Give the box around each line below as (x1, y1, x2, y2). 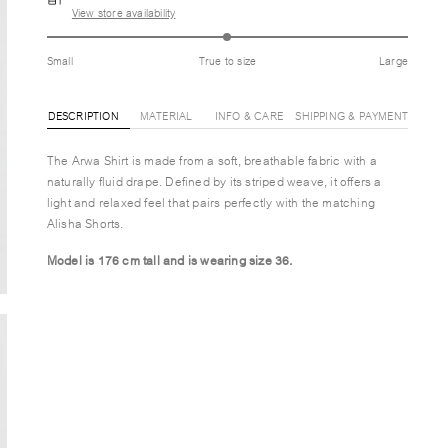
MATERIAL (139, 106, 193, 124)
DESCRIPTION (47, 106, 119, 124)
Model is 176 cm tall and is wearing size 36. (46, 249, 293, 270)
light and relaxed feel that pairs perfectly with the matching (46, 191, 376, 212)
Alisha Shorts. (46, 212, 127, 233)
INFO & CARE (214, 106, 284, 124)
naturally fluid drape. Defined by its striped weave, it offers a (46, 170, 382, 191)
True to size (198, 51, 257, 69)
